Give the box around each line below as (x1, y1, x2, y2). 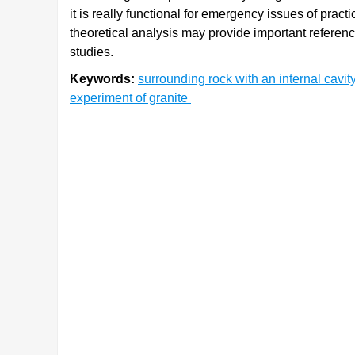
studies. (70, 45, 113, 59)
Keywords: (70, 72, 135, 86)
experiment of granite (70, 91, 191, 105)
